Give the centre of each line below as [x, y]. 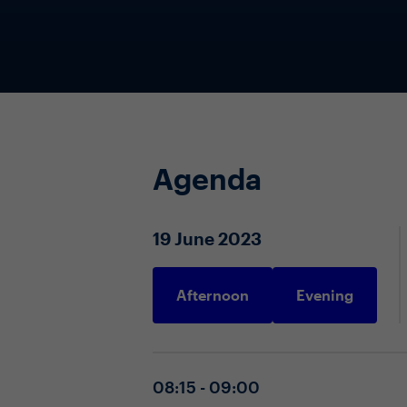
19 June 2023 [207, 238]
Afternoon [213, 295]
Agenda [207, 179]
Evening [325, 295]
